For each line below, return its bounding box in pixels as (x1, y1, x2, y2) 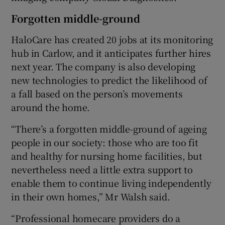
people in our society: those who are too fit (11, 135, 198, 149)
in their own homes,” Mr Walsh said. (11, 189, 170, 203)
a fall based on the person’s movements (11, 86, 183, 100)
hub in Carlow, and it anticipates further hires (11, 46, 211, 59)
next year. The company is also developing (11, 59, 196, 73)
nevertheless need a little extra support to (11, 162, 193, 176)
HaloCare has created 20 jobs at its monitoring (11, 32, 213, 46)
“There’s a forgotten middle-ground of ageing (11, 122, 207, 135)
